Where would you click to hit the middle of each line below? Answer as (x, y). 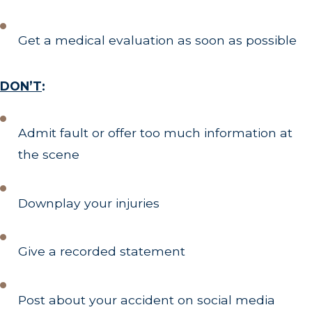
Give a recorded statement (102, 251)
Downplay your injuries (89, 203)
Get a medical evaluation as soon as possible (158, 40)
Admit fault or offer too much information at (156, 132)
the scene (49, 154)
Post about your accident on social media (147, 299)
